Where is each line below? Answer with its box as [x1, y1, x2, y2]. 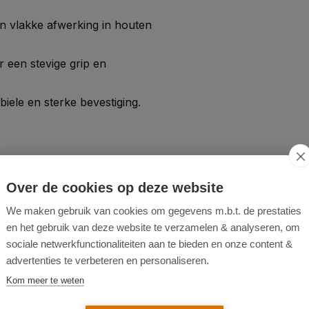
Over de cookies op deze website [6, 180, 223, 195]
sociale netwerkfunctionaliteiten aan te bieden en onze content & [6, 238, 292, 250]
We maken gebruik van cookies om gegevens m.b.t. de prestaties [6, 205, 301, 217]
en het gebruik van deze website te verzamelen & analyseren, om [6, 221, 300, 233]
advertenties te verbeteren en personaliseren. [6, 255, 209, 266]
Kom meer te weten [6, 275, 84, 286]
